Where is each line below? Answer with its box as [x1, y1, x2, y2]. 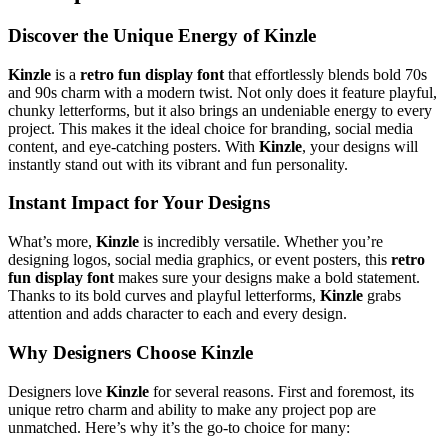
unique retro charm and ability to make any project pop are [8, 400, 376, 418]
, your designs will [302, 137, 418, 155]
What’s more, [8, 233, 96, 251]
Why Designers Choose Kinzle [8, 341, 253, 363]
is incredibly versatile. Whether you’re [139, 233, 383, 251]
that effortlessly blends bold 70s [224, 65, 427, 83]
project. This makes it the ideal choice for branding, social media [8, 119, 413, 137]
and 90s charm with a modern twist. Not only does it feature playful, [8, 83, 437, 101]
